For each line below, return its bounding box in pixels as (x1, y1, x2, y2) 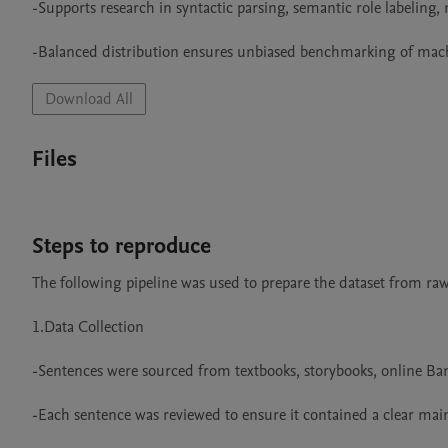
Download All (45, 88, 133, 110)
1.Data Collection (32, 316, 144, 338)
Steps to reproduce (32, 231, 211, 261)
